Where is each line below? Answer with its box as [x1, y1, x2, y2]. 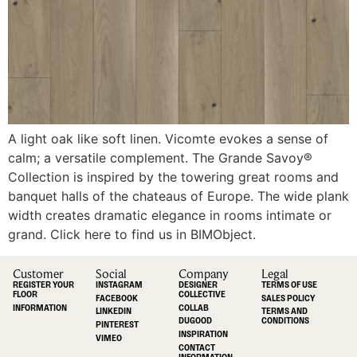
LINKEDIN [96, 305, 131, 317]
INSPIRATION [178, 328, 228, 340]
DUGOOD [178, 315, 212, 327]
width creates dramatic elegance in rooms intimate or [8, 207, 331, 224]
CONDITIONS [261, 315, 309, 327]
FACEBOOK [96, 292, 138, 304]
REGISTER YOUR [13, 278, 74, 290]
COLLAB [178, 301, 209, 313]
